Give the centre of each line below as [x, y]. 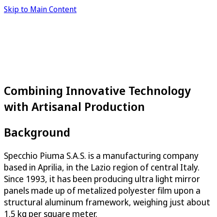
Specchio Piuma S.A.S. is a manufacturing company [101, 155]
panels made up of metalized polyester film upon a [102, 190]
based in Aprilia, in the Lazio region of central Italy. [102, 167]
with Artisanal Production [74, 106]
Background [37, 132]
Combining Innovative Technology [97, 90]
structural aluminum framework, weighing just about [107, 202]
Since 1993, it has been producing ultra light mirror [102, 178]
